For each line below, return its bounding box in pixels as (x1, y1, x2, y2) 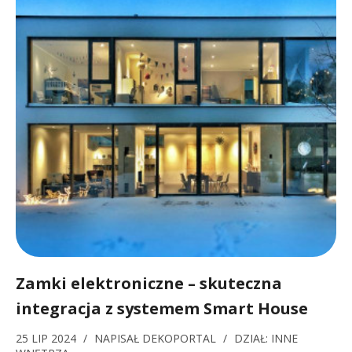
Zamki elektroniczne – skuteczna (16, 273, 282, 294)
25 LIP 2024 (16, 331, 79, 346)
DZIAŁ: (234, 331, 271, 346)
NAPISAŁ (94, 331, 142, 346)
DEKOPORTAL (142, 331, 216, 346)
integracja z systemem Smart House (16, 298, 308, 319)
